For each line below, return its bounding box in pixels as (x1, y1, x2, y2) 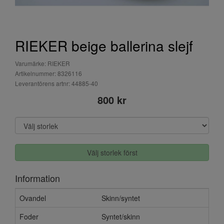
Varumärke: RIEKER (15, 59, 70, 67)
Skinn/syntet (101, 193, 140, 203)
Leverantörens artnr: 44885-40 (15, 79, 98, 87)
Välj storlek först (86, 147, 137, 157)
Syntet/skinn (101, 211, 140, 221)
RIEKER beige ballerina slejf (15, 35, 193, 55)
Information (15, 171, 60, 184)
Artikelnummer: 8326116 (15, 69, 82, 77)
